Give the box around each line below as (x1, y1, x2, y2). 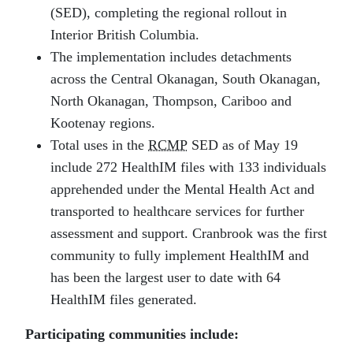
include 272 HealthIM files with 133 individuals (50, 159, 326, 176)
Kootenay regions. (50, 115, 155, 132)
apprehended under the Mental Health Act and (50, 181, 314, 198)
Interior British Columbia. (50, 27, 199, 43)
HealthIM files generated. (50, 292, 197, 308)
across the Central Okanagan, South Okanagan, (50, 71, 321, 87)
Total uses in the (50, 137, 148, 154)
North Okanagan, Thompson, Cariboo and (50, 93, 292, 110)
